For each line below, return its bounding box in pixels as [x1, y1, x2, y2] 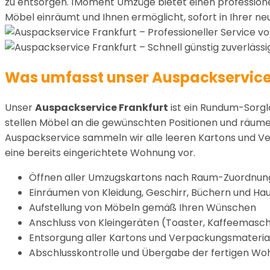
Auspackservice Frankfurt [35, 100, 168, 115]
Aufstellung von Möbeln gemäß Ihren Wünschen [29, 200, 256, 215]
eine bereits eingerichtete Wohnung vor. [5, 145, 195, 160]
